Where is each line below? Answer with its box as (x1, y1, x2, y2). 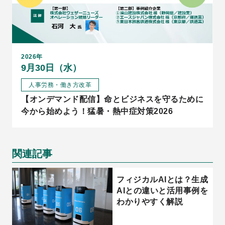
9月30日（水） (21, 62, 81, 73)
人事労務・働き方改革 (29, 81, 91, 88)
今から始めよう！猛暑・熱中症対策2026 (21, 106, 173, 116)
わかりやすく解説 (117, 197, 183, 206)
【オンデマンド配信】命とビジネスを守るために (21, 94, 203, 103)
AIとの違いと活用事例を (117, 186, 208, 195)
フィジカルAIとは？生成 (117, 175, 208, 184)
